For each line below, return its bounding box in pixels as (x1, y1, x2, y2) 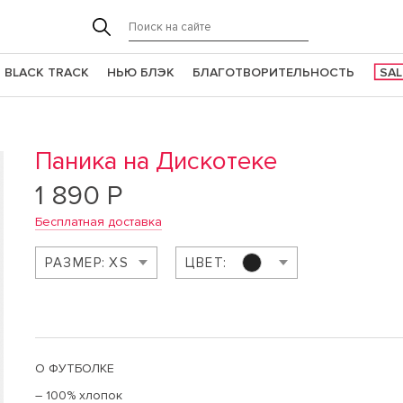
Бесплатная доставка (35, 214, 162, 229)
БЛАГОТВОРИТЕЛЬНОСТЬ (193, 65, 354, 80)
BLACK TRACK (4, 65, 89, 80)
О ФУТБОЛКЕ (35, 361, 114, 376)
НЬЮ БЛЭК (107, 65, 175, 80)
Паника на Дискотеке (35, 146, 277, 176)
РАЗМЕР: (45, 255, 106, 271)
